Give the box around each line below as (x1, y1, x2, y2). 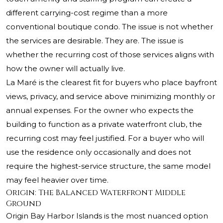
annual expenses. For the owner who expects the (6, 106, 194, 115)
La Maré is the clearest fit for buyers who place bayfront (6, 78, 217, 88)
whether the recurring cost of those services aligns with (6, 50, 214, 60)
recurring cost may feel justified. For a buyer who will (6, 133, 204, 143)
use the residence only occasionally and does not (6, 147, 191, 157)
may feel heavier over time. (6, 175, 109, 185)
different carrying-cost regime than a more (6, 8, 168, 18)
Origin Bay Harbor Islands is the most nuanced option (6, 211, 208, 221)
